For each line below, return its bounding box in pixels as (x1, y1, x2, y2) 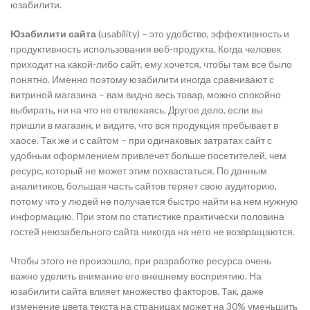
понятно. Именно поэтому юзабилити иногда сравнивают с (10, 73, 274, 85)
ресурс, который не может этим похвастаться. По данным (10, 165, 267, 176)
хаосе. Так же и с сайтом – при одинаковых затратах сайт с (10, 134, 272, 146)
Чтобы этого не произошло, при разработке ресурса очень (10, 255, 271, 266)
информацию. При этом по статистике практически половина (10, 210, 284, 222)
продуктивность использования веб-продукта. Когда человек (10, 43, 281, 55)
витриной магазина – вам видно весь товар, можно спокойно (10, 89, 281, 100)
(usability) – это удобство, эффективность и (96, 28, 289, 39)
